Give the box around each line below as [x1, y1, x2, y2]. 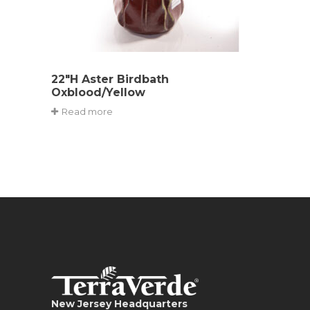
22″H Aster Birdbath [51, 72, 169, 86]
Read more [62, 105, 113, 117]
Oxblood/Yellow [51, 85, 145, 99]
